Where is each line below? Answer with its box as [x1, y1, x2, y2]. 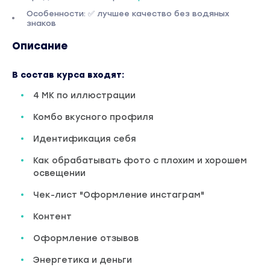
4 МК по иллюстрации [33, 90, 136, 101]
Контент [33, 211, 72, 222]
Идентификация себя [33, 133, 136, 144]
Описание [12, 39, 67, 52]
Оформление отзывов [33, 233, 139, 243]
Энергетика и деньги [33, 254, 132, 265]
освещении [33, 168, 86, 178]
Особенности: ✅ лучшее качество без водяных [26, 8, 230, 18]
